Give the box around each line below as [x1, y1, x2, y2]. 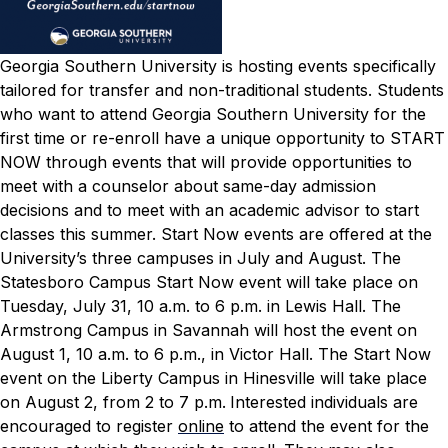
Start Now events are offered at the [161, 224, 432, 245]
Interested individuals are [230, 392, 418, 413]
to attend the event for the [224, 416, 429, 437]
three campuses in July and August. [87, 248, 371, 269]
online [178, 416, 224, 437]
